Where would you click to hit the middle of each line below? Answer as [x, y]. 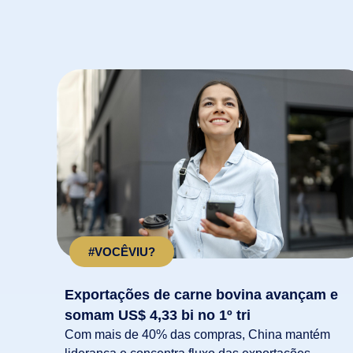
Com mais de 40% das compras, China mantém [197, 334]
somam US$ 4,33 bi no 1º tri [158, 315]
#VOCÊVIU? [121, 252]
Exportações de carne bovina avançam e [201, 294]
